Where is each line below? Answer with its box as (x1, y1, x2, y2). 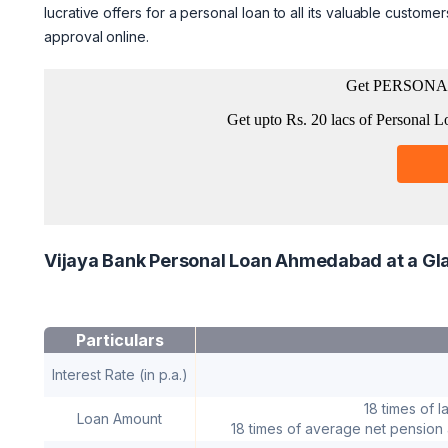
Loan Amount (77, 409, 162, 427)
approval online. (44, 27, 149, 45)
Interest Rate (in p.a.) (51, 365, 188, 383)
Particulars (75, 329, 164, 350)
